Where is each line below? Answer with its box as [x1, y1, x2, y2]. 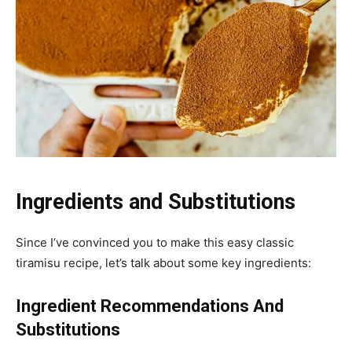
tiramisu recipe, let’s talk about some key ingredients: [16, 255, 311, 270]
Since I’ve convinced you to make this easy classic [16, 234, 294, 250]
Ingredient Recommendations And [16, 295, 284, 316]
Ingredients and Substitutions [16, 189, 295, 214]
